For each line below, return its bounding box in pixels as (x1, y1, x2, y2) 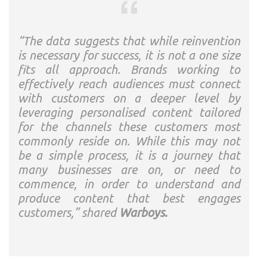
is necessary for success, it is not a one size (18, 48, 240, 62)
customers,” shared (18, 206, 119, 219)
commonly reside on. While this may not (18, 134, 240, 148)
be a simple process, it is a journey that (18, 148, 240, 162)
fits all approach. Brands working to (18, 63, 240, 76)
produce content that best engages (18, 191, 240, 205)
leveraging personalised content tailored (18, 105, 240, 119)
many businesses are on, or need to (18, 163, 240, 176)
